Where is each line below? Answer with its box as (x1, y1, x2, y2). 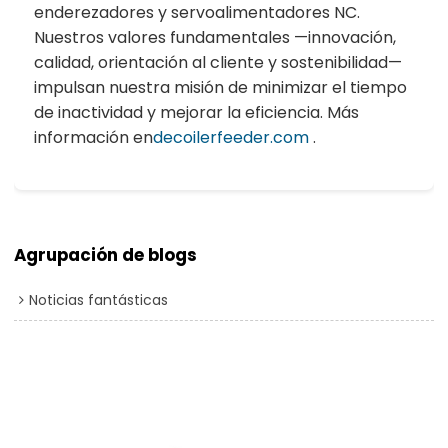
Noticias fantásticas (29, 289, 169, 310)
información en (34, 125, 154, 149)
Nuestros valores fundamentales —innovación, (34, 25, 397, 49)
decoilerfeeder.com (153, 125, 310, 149)
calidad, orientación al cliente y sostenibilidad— (34, 50, 403, 74)
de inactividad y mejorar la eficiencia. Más (34, 100, 360, 124)
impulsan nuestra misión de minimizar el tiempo (34, 75, 408, 99)
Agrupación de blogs (14, 242, 198, 267)
